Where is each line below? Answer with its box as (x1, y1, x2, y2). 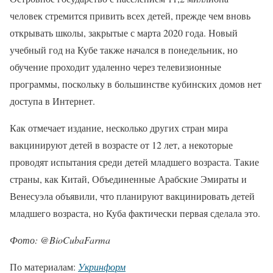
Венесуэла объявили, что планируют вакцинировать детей (10, 190, 255, 202)
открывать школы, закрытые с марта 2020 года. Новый (10, 26, 238, 39)
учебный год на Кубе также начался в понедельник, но (10, 43, 238, 56)
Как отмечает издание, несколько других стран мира (10, 121, 228, 134)
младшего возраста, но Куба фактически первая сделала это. (10, 207, 260, 219)
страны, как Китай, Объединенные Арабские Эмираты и (10, 172, 247, 185)
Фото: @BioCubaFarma (10, 233, 110, 246)
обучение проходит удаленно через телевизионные (10, 60, 221, 73)
